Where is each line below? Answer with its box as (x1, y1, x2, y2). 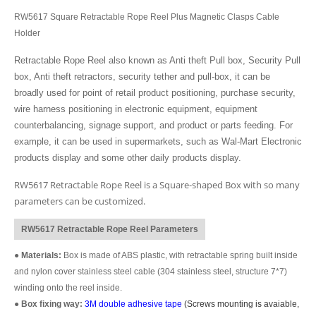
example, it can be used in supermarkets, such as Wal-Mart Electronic (14, 135, 302, 147)
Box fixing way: (21, 298, 85, 309)
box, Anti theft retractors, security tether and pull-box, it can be (14, 71, 270, 82)
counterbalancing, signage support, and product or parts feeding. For (14, 119, 293, 130)
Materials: (21, 250, 61, 260)
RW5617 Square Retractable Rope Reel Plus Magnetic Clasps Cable (14, 11, 279, 22)
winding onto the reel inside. (14, 282, 122, 293)
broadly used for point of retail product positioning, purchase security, (14, 87, 296, 98)
